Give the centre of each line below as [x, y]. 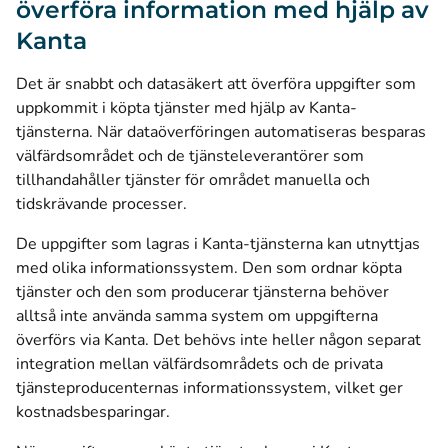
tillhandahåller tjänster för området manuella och [193, 180]
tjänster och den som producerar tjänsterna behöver [202, 292]
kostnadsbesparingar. [93, 412]
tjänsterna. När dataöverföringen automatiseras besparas [221, 132]
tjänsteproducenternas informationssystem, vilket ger [209, 388]
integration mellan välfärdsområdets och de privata [199, 364]
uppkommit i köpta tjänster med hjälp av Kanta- [186, 108]
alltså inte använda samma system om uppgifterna [197, 316]
